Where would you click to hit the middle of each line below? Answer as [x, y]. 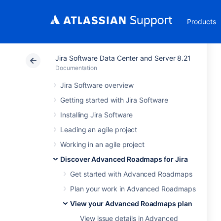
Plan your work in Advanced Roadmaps [133, 189]
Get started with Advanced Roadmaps [131, 174]
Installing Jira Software [97, 115]
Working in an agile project [103, 144]
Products [202, 21]
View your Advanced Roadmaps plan [131, 203]
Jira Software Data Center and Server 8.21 [123, 58]
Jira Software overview [97, 85]
